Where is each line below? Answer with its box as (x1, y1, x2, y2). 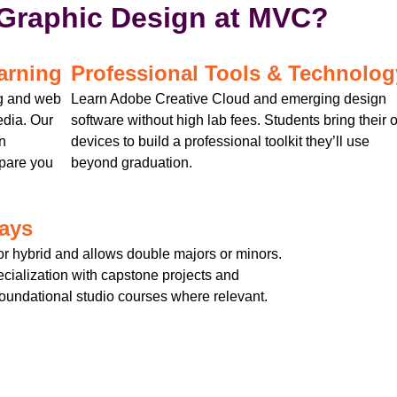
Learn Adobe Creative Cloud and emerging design (71, 91, 386, 107)
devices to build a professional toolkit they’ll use (71, 134, 370, 150)
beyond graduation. (71, 155, 192, 171)
